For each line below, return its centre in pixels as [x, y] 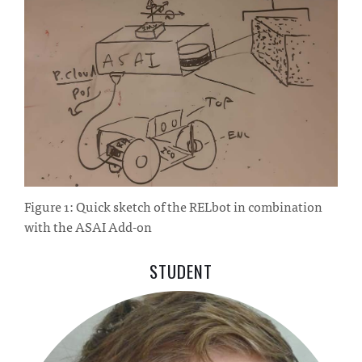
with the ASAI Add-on [88, 226]
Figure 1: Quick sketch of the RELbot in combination [173, 206]
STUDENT [181, 271]
